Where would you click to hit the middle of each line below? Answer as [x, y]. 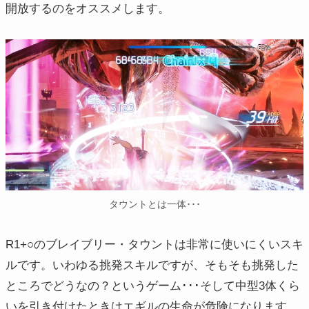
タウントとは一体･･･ [154, 204]
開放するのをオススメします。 [88, 8]
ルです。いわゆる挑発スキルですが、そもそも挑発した [152, 265]
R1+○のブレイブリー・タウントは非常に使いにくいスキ [154, 244]
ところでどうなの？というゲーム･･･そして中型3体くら [153, 286]
